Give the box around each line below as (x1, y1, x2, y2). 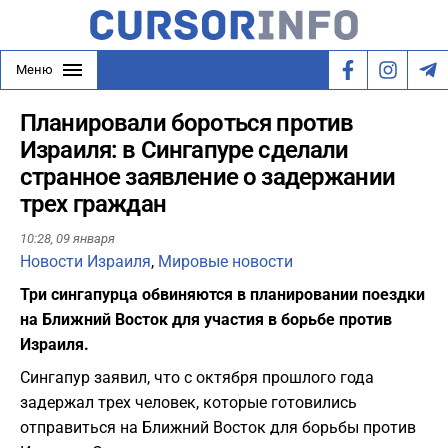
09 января (56, 231, 115, 247)
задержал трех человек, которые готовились (20, 393, 357, 413)
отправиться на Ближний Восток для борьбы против (20, 418, 416, 438)
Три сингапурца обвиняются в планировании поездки (20, 285, 425, 305)
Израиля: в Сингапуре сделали (20, 136, 349, 164)
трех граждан (20, 190, 166, 218)
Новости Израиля (20, 252, 151, 272)
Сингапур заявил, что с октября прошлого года (20, 368, 374, 388)
